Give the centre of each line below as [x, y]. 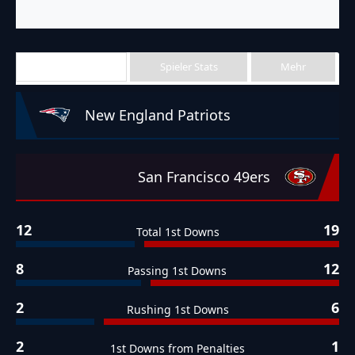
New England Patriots [158, 115]
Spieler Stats [189, 66]
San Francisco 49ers [204, 177]
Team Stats [71, 66]
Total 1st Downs [177, 232]
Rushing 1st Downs [177, 310]
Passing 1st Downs [177, 271]
